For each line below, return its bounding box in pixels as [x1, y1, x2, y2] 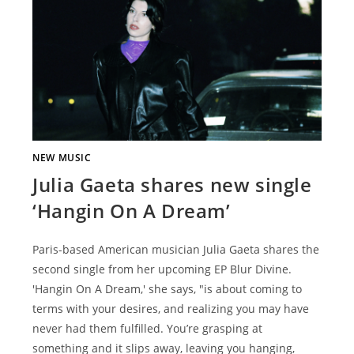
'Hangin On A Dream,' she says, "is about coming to [32, 281, 303, 296]
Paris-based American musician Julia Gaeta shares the [32, 241, 320, 257]
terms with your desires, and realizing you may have [32, 300, 310, 316]
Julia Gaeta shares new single [32, 171, 312, 198]
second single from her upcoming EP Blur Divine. [32, 261, 292, 277]
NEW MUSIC [32, 150, 92, 164]
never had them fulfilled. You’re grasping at [32, 320, 263, 336]
